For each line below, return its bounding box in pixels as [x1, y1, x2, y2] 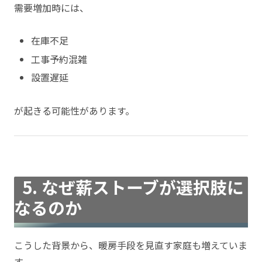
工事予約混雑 [31, 51, 88, 66]
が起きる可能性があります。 [14, 103, 135, 118]
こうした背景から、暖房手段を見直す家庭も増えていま [14, 238, 247, 253]
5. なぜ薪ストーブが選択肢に [22, 175, 244, 199]
